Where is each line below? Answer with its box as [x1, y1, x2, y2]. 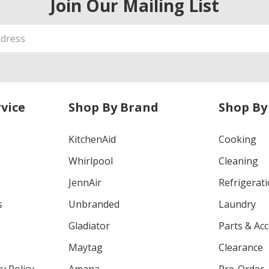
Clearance [219, 240, 264, 254]
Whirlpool [68, 154, 113, 168]
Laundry [219, 197, 256, 211]
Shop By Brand [68, 98, 159, 115]
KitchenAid [68, 132, 116, 146]
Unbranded [68, 197, 119, 211]
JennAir [68, 175, 101, 189]
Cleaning [219, 154, 259, 168]
